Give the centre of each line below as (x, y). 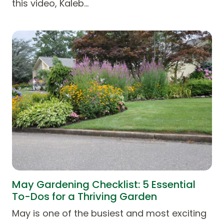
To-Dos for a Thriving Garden (84, 196)
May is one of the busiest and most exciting (109, 213)
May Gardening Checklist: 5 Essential (104, 184)
